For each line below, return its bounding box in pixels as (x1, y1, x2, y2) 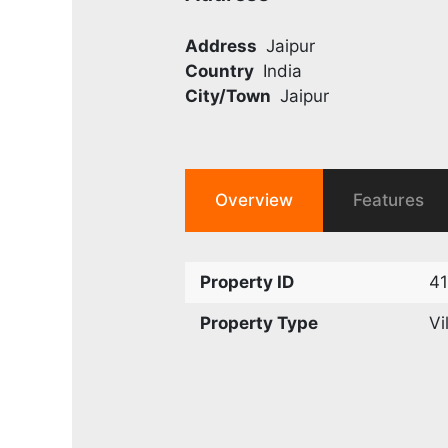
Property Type (200, 312, 319, 333)
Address (185, 35, 258, 56)
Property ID (200, 271, 295, 292)
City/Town (185, 85, 272, 106)
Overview (215, 189, 294, 210)
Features (353, 189, 425, 210)
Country (185, 60, 255, 81)
